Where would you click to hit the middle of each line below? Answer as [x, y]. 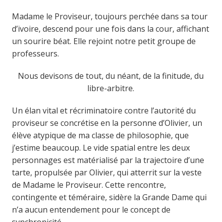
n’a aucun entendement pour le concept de [91, 209]
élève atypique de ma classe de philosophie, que [100, 135]
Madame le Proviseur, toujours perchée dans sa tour [110, 16]
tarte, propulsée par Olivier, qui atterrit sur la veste [107, 172]
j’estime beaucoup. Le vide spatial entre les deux [101, 147]
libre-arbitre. [111, 88]
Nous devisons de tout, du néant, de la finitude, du [111, 76]
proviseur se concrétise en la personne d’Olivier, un [107, 123]
